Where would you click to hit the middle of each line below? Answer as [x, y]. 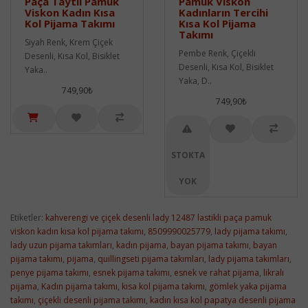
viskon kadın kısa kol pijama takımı [77, 231]
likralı [274, 272]
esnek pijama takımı [131, 272]
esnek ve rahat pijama [217, 272]
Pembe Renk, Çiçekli [217, 53]
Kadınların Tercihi [223, 12]
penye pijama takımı [49, 272]
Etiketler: [28, 217]
